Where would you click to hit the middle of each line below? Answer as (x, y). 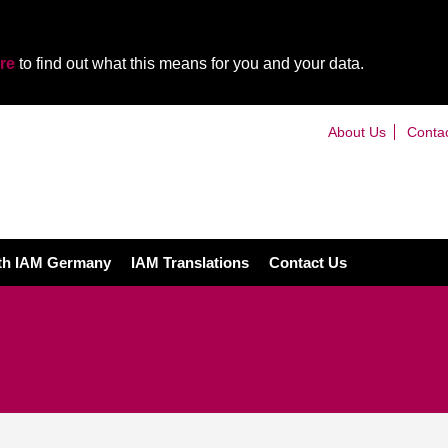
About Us (356, 131)
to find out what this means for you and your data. (189, 63)
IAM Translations (190, 262)
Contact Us (308, 262)
